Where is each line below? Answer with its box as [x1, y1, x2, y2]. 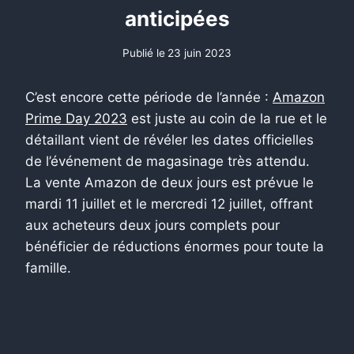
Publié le [122, 46, 165, 59]
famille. [25, 259, 71, 276]
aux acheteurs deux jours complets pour [25, 217, 280, 233]
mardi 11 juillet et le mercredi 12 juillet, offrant [25, 195, 313, 212]
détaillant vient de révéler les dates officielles [25, 131, 314, 148]
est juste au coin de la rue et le [127, 110, 327, 126]
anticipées [124, 6, 230, 32]
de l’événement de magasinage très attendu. [25, 153, 310, 169]
